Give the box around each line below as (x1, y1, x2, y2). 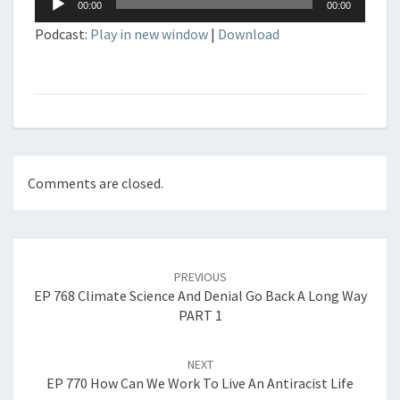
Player (34, 6, 73, 24)
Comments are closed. (28, 174, 163, 193)
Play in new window (90, 25, 208, 43)
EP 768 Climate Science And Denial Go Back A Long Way (33, 287, 367, 305)
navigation (12, 257, 106, 282)
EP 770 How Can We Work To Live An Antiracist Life (46, 374, 354, 393)
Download (218, 25, 279, 43)
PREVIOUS (173, 269, 227, 286)
